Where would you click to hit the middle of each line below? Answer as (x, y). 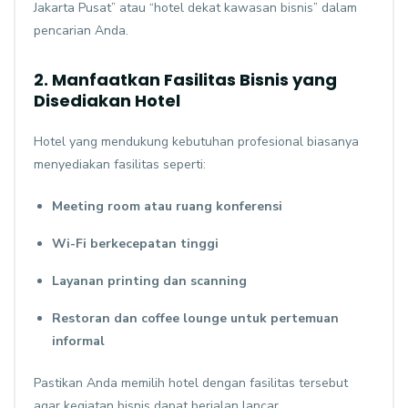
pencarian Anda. (81, 31)
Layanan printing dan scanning (149, 281)
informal (78, 342)
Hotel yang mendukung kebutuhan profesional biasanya (196, 142)
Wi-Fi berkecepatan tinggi (135, 244)
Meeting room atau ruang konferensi (167, 207)
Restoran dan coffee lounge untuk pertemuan (195, 319)
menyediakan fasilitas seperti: (120, 165)
